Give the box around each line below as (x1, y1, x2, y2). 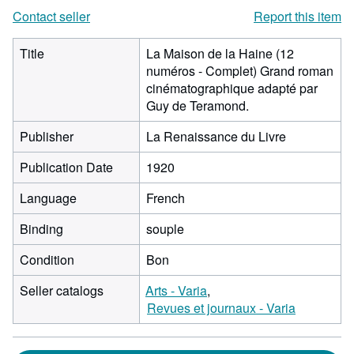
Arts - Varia (145, 281, 207, 299)
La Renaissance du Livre (146, 127, 286, 145)
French (146, 189, 185, 207)
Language (20, 189, 77, 207)
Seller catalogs (20, 281, 104, 299)
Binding (20, 220, 63, 238)
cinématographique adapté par (146, 79, 318, 97)
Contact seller (13, 7, 90, 25)
